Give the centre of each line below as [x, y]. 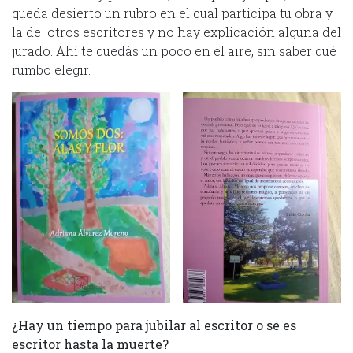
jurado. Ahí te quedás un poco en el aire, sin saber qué [174, 50]
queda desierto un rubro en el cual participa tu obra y [172, 13]
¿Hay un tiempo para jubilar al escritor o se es [154, 325]
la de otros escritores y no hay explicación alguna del [176, 32]
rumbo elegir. [51, 69]
